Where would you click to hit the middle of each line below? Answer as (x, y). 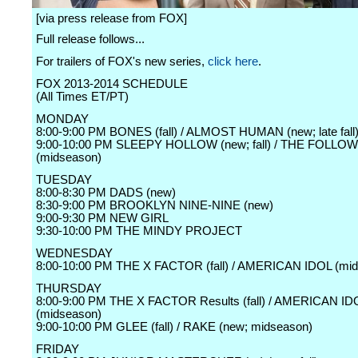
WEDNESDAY (74, 253)
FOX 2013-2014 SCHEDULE (112, 84)
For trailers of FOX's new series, (122, 62)
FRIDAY (58, 349)
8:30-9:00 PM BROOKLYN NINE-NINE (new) (155, 205)
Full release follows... (90, 39)
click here (233, 62)
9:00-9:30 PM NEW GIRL (102, 218)
